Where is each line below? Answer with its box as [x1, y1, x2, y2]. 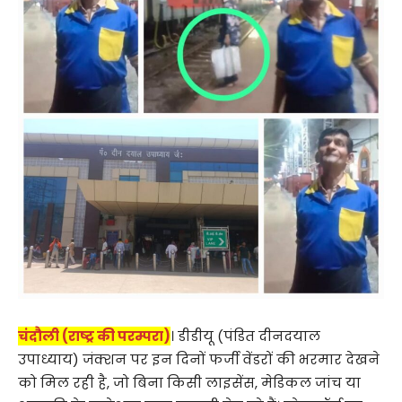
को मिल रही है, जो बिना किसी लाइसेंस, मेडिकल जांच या [18, 373, 361, 393]
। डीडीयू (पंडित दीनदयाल [170, 327, 320, 346]
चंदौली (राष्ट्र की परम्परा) [18, 327, 170, 346]
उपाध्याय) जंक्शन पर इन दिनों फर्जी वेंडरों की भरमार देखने [18, 350, 380, 370]
